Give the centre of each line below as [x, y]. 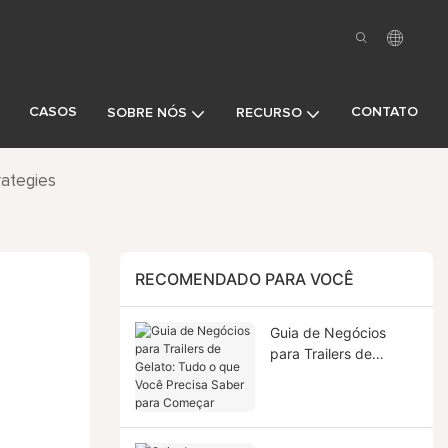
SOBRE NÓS [147, 113]
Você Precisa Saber [333, 395]
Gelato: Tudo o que [331, 374]
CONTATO [384, 111]
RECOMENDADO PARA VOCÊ [244, 279]
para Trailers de [320, 353]
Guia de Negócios [327, 332]
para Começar [316, 416]
